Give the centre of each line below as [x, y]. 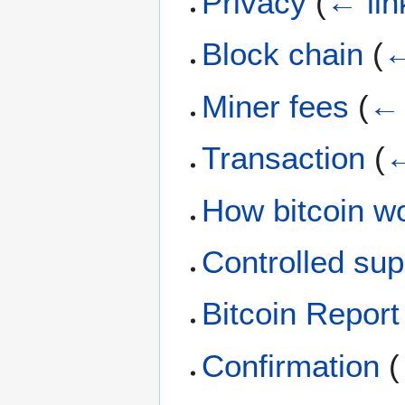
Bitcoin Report [301, 314]
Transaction [284, 158]
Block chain [283, 54]
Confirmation [291, 365]
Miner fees [276, 106]
